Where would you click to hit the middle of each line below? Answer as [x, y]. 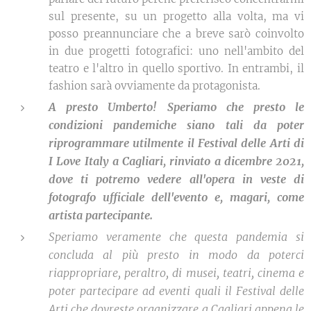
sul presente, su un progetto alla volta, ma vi [176, 16]
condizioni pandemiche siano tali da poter [176, 125]
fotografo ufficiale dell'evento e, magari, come [176, 197]
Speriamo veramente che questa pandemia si [176, 236]
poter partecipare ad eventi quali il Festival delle [176, 291]
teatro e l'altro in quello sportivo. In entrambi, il [176, 68]
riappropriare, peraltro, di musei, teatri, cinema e [176, 272]
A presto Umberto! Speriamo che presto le [176, 107]
